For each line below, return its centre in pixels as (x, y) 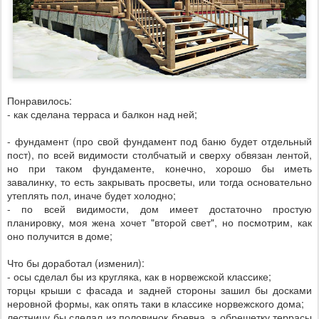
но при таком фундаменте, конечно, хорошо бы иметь (159, 168)
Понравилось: (40, 100)
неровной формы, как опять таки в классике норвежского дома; (156, 303)
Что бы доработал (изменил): (76, 263)
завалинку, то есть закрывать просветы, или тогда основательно (159, 182)
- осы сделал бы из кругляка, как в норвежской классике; (139, 276)
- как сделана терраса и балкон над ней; (102, 114)
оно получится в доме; (60, 236)
